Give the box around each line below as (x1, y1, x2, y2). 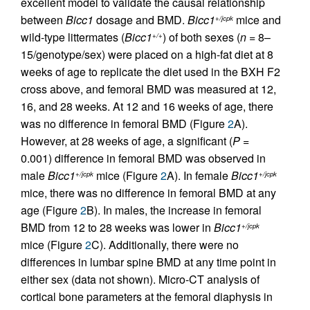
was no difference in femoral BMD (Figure (21, 116, 228, 131)
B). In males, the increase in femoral (86, 202, 262, 218)
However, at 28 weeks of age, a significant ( (21, 133, 232, 149)
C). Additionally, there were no (91, 237, 239, 253)
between (21, 12, 66, 28)
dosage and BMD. (93, 12, 188, 28)
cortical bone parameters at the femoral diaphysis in (21, 289, 273, 304)
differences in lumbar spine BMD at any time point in (21, 254, 276, 270)
